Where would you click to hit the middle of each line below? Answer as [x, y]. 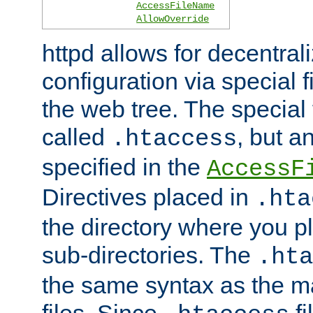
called [77, 137]
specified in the [124, 167]
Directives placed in [148, 197]
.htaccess [174, 139]
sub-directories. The [150, 255]
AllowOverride [173, 19]
